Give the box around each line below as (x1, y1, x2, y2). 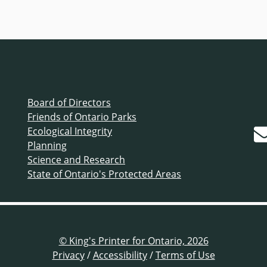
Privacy (52, 249, 85, 262)
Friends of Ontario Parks (27, 110, 136, 124)
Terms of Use (155, 249, 215, 262)
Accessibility (92, 249, 147, 262)
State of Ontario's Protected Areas (27, 167, 181, 181)
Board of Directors (27, 96, 111, 110)
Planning (27, 139, 67, 153)
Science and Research (27, 153, 125, 167)
